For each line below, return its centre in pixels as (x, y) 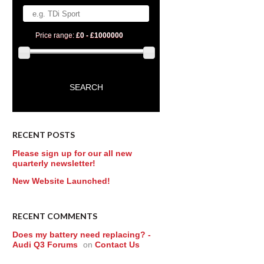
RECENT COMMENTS (55, 216)
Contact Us (117, 245)
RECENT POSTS (44, 135)
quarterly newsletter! (54, 163)
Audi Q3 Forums (45, 245)
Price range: (56, 35)
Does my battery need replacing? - (82, 235)
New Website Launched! (61, 181)
